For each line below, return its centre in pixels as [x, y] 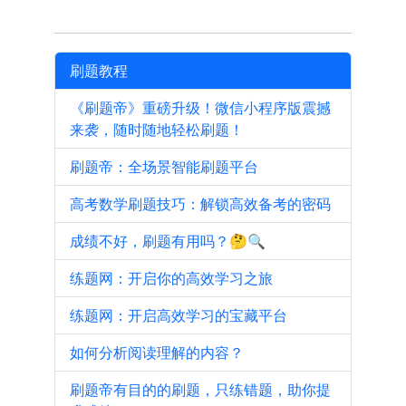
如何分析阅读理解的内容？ [157, 353]
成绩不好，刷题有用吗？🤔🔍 [168, 241]
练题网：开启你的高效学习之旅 [171, 278]
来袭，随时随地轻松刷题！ [157, 130]
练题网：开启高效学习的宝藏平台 [179, 315]
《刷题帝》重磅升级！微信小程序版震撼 [200, 108]
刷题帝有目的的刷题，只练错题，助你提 [200, 390]
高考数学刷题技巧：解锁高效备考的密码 [200, 204]
